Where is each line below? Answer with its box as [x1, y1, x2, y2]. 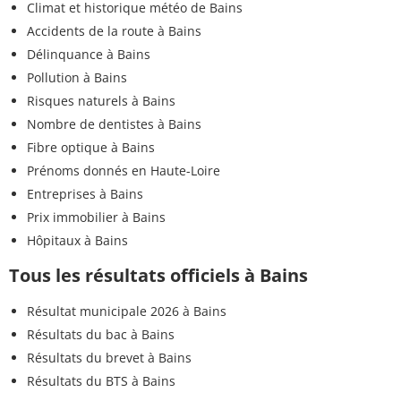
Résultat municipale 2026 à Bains [27, 303, 226, 320]
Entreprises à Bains [27, 185, 143, 203]
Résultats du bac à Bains [27, 326, 175, 344]
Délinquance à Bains [27, 46, 150, 64]
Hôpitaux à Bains [27, 232, 128, 250]
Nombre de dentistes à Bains [27, 115, 201, 133]
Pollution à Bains [27, 69, 127, 87]
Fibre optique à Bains [27, 139, 155, 157]
